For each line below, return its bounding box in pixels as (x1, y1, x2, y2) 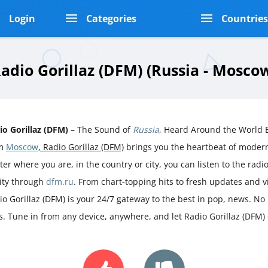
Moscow (6, 141, 38, 153)
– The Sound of (68, 123, 133, 135)
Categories (86, 12, 136, 25)
